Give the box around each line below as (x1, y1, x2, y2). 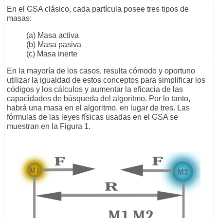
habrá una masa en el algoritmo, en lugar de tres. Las (7, 104, 190, 112)
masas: (7, 14, 32, 23)
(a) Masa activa (26, 31, 79, 40)
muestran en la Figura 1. (7, 122, 91, 131)
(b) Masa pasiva (26, 40, 81, 49)
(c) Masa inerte (26, 50, 77, 58)
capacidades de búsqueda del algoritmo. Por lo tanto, (7, 94, 190, 103)
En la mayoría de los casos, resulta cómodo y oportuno (7, 67, 195, 75)
